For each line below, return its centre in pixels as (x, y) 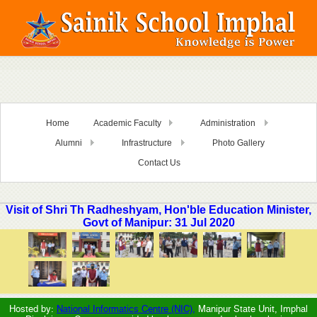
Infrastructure (146, 143)
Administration (228, 123)
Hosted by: (33, 309)
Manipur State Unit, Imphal (252, 309)
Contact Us (159, 163)
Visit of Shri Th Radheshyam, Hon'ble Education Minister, (158, 210)
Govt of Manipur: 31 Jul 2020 (158, 223)
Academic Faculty (127, 123)
